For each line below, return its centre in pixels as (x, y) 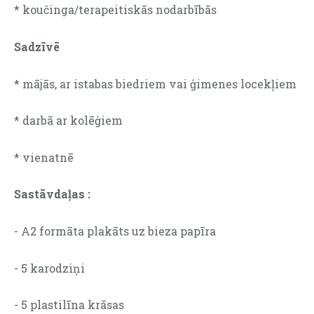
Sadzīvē (37, 46)
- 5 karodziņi (49, 268)
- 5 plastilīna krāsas (69, 305)
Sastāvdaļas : (54, 194)
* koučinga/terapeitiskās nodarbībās (115, 10)
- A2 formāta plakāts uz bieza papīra (115, 231)
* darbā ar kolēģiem (68, 121)
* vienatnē (44, 157)
